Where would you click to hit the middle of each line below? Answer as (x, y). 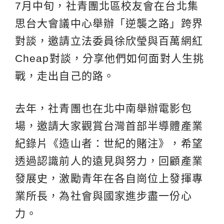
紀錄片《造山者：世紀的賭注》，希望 (109, 143)
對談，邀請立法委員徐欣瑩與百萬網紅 (109, 41)
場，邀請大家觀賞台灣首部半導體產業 (109, 126)
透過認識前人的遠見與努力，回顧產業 (109, 161)
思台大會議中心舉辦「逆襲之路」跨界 (109, 23)
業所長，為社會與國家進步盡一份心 (103, 196)
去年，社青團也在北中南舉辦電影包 (103, 108)
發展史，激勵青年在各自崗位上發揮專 (109, 178)
